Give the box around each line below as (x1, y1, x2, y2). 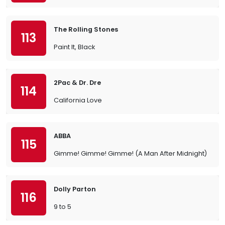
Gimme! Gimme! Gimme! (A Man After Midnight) (54, 149, 207, 158)
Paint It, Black (54, 43, 95, 51)
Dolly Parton (54, 185, 96, 193)
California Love (54, 96, 102, 104)
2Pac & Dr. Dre (54, 78, 101, 87)
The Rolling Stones (54, 25, 118, 34)
